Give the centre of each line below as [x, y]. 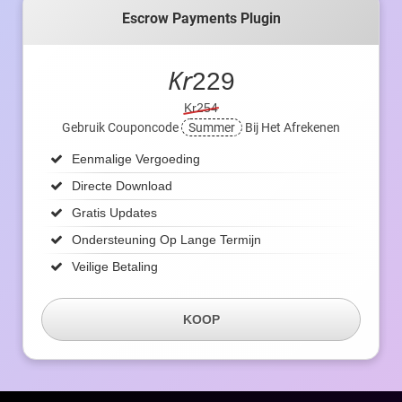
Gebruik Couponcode [122, 128]
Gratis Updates [114, 213]
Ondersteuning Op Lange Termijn [166, 240]
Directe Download [122, 186]
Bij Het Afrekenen [291, 128]
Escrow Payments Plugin [201, 19]
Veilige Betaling [115, 267]
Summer [212, 128]
